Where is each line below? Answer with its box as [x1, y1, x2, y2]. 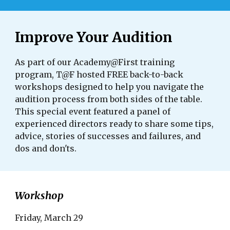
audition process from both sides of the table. [15, 94, 203, 104]
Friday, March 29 [15, 213, 84, 223]
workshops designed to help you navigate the [15, 82, 204, 92]
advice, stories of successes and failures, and [15, 131, 201, 141]
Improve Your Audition [15, 29, 173, 46]
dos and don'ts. [15, 143, 77, 154]
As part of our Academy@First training [15, 57, 175, 67]
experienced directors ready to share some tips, [15, 119, 214, 129]
